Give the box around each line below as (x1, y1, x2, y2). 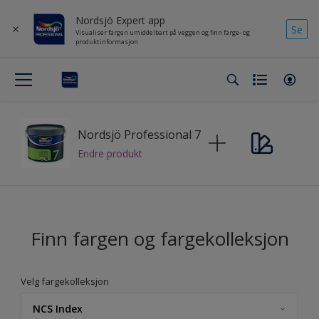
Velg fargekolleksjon (21, 275, 109, 288)
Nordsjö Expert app (75, 13, 165, 27)
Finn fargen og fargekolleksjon (30, 226, 289, 251)
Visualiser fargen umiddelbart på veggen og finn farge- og (75, 27, 250, 37)
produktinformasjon (75, 36, 138, 46)
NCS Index (33, 302, 83, 315)
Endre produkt (78, 146, 142, 160)
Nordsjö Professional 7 (78, 126, 201, 142)
